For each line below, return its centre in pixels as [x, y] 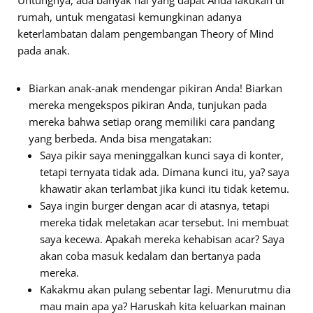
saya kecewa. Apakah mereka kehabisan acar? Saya [162, 239]
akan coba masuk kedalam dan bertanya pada [150, 256]
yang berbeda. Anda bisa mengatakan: [120, 138]
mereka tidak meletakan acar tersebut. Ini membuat [164, 222]
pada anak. [44, 50]
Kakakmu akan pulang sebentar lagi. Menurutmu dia [165, 289]
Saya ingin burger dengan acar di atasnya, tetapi [155, 205]
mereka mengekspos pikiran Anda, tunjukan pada [148, 105]
